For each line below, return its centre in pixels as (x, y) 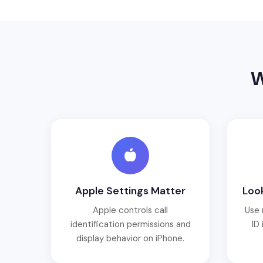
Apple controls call (130, 210)
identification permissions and (130, 225)
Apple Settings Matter (130, 191)
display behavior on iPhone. (130, 239)
